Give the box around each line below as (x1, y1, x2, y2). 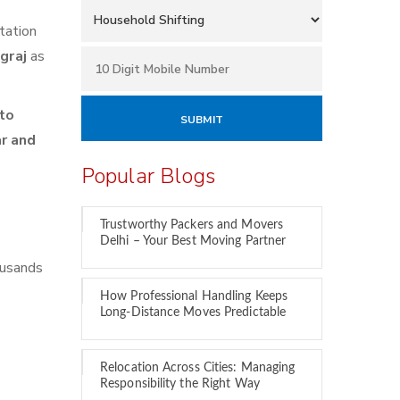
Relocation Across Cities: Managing (100, 362, 296, 374)
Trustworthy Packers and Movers (100, 219, 284, 231)
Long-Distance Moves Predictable (100, 306, 287, 319)
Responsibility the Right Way (100, 378, 260, 390)
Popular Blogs (81, 162, 216, 190)
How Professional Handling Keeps (100, 290, 288, 303)
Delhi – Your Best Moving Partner (100, 235, 287, 247)
